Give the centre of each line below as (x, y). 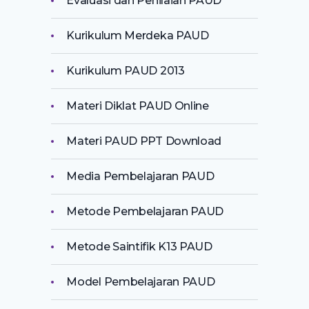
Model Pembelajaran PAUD (141, 281)
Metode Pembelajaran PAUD (145, 211)
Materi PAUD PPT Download (144, 141)
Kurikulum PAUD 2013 (126, 70)
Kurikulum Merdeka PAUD (138, 35)
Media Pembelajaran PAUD (140, 176)
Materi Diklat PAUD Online (138, 106)
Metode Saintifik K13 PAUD (139, 246)
